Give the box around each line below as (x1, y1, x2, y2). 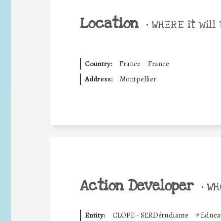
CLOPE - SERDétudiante (112, 210, 188, 220)
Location (80, 14, 139, 33)
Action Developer (80, 177, 194, 195)
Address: (84, 74, 112, 84)
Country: (84, 59, 112, 69)
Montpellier (119, 74, 156, 84)
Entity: (84, 210, 105, 220)
